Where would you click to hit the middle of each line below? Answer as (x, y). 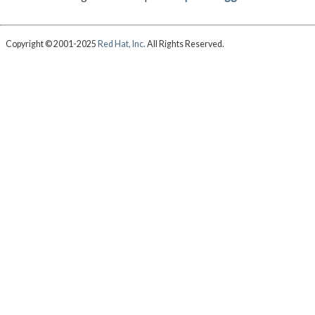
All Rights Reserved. (185, 44)
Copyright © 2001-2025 (51, 44)
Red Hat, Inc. (121, 44)
